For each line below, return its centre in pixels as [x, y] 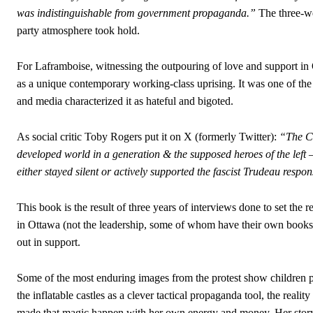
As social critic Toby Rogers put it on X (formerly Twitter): [148, 136]
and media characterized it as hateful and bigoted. [125, 101]
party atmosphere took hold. [78, 30]
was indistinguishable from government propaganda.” [136, 13]
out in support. [49, 242]
